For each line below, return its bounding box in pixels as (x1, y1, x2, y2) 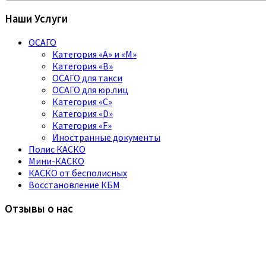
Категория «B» (52, 60, 113, 72)
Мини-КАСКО (28, 155, 84, 167)
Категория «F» (52, 119, 112, 132)
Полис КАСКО (28, 143, 85, 156)
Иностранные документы (52, 131, 160, 144)
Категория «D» (52, 107, 113, 120)
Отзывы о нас (5, 201, 73, 216)
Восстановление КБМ (28, 179, 120, 191)
